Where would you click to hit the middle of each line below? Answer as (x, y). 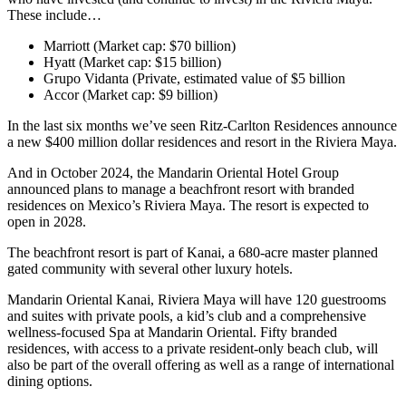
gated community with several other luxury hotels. (150, 269)
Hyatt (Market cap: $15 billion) (132, 63)
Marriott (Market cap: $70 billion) (140, 46)
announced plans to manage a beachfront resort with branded (181, 189)
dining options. (50, 382)
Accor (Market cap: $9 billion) (130, 95)
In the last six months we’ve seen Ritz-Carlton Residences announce (202, 126)
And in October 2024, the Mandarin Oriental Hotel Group (173, 173)
